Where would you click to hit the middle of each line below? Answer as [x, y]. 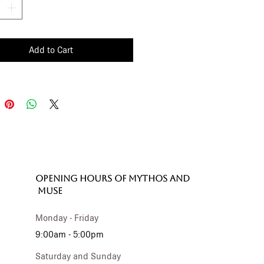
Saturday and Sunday [78, 257]
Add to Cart [51, 50]
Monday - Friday [67, 218]
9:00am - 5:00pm [70, 235]
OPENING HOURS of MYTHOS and [113, 179]
